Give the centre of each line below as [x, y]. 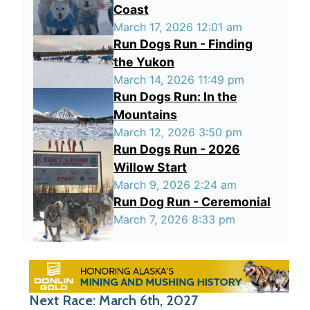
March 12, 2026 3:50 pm [178, 132]
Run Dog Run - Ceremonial [192, 202]
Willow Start [151, 167]
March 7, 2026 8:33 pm [175, 219]
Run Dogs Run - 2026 [177, 149]
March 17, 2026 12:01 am [178, 27]
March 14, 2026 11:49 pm [179, 80]
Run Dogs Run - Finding [183, 44]
